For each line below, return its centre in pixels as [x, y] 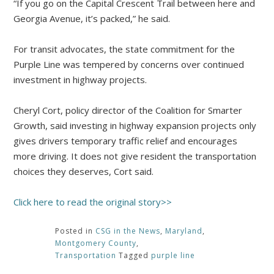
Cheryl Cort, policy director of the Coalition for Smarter [128, 110]
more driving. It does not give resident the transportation [135, 156]
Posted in [75, 231]
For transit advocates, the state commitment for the [124, 49]
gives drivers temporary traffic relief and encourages [126, 141]
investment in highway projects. [80, 80]
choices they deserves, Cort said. [84, 172]
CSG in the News [128, 231]
